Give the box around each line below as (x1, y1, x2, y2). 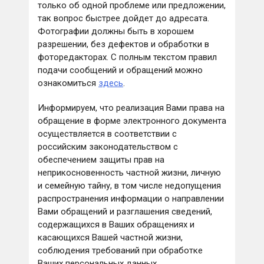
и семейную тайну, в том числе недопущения (38, 180, 221, 192)
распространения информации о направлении (38, 193, 224, 204)
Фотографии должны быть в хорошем (38, 26, 194, 37)
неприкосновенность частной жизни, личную (38, 167, 221, 179)
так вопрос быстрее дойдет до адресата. (38, 13, 209, 24)
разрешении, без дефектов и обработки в (38, 39, 209, 50)
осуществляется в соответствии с (38, 128, 177, 140)
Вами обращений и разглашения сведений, (38, 206, 212, 217)
